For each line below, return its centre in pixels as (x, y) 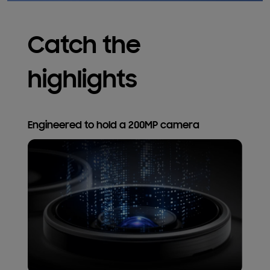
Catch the (84, 47)
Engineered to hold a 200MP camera (113, 126)
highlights (82, 82)
